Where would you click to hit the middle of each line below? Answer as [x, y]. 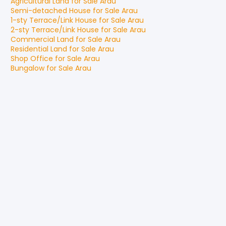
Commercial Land [42, 39]
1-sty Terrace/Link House [54, 20]
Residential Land [39, 49]
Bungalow [27, 68]
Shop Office [32, 59]
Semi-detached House [51, 11]
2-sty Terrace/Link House [55, 30]
